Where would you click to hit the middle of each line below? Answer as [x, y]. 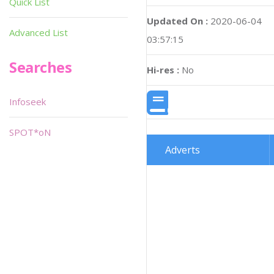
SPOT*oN [30, 132]
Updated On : [177, 20]
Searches [41, 67]
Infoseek [28, 102]
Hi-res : [163, 69]
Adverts [183, 150]
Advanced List [39, 32]
